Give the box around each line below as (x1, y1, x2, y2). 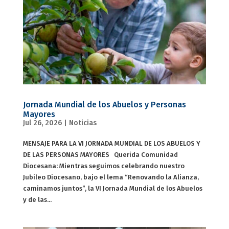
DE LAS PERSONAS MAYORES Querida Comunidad (22, 150, 178, 158)
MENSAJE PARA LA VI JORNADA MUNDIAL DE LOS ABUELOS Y (22, 139, 200, 147)
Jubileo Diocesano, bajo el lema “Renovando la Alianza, (22, 173, 199, 181)
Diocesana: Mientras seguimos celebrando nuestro (22, 162, 185, 170)
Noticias (68, 118, 97, 127)
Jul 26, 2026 (22, 118, 62, 127)
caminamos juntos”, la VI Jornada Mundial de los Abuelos (22, 184, 202, 192)
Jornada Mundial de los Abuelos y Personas (22, 99, 186, 109)
